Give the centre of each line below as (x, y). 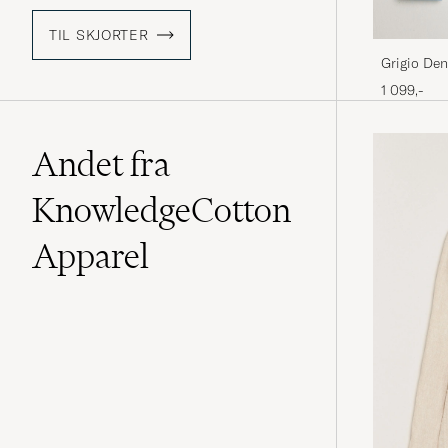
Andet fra (101, 164)
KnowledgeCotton (161, 210)
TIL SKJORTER (99, 35)
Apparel (90, 256)
